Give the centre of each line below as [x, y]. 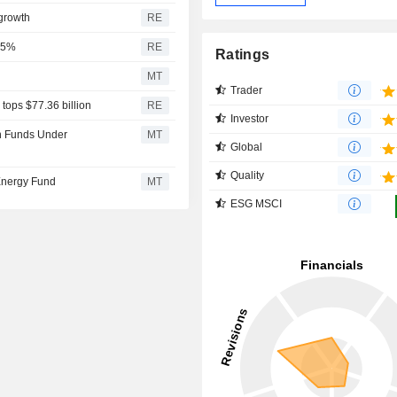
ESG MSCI [257, 203]
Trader [247, 90]
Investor [250, 118]
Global [247, 147]
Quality [248, 175]
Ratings [243, 54]
